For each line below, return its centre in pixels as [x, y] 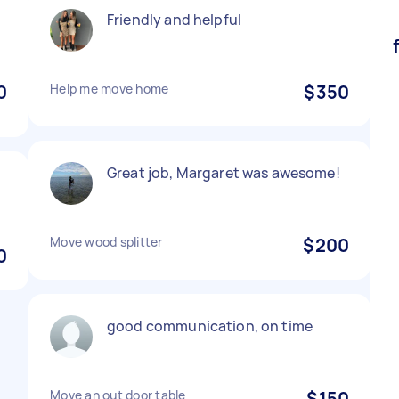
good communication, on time [210, 326]
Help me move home [110, 89]
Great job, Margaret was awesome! [224, 173]
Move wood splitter [106, 242]
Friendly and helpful [174, 20]
